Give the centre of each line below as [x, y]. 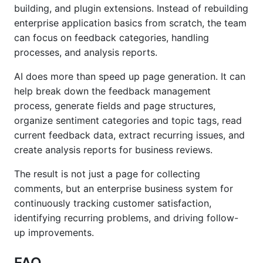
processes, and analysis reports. [86, 52]
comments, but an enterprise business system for [124, 188]
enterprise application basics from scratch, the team [130, 23]
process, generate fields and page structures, [115, 106]
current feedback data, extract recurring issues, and [129, 135]
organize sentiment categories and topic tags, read [128, 120]
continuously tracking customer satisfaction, [113, 203]
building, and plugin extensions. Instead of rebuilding [131, 8]
